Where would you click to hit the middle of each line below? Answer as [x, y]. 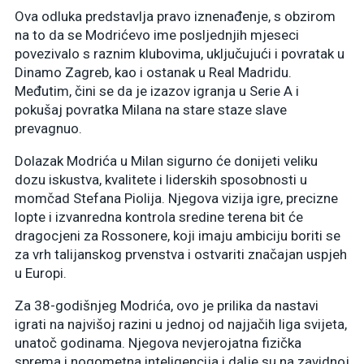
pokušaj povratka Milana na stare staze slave [151, 109]
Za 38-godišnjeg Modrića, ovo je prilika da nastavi [167, 305]
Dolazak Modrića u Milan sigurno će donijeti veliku [166, 160]
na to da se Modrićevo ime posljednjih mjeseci [157, 35]
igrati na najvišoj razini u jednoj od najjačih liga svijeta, [181, 324]
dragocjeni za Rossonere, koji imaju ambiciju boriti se [178, 235]
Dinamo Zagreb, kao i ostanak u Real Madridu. [153, 72]
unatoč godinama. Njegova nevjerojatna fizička [158, 342]
